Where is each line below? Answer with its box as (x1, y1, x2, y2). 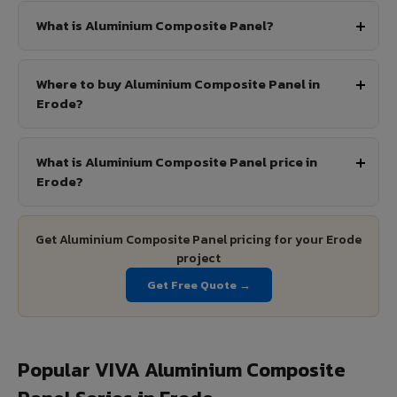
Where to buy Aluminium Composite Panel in (36, 74, 320, 95)
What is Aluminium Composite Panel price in (36, 152, 317, 173)
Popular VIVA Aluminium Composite (18, 355, 346, 385)
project (176, 249, 221, 269)
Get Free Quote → (146, 276, 251, 294)
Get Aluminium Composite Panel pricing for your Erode (35, 230, 362, 250)
